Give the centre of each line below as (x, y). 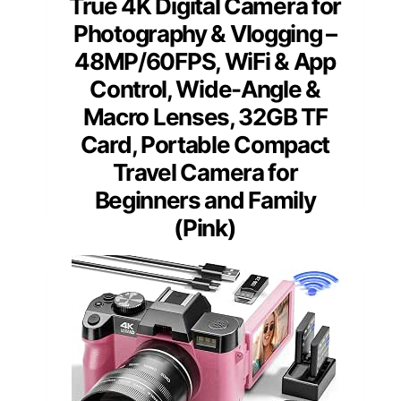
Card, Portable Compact (205, 145)
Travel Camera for (205, 173)
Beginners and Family (205, 200)
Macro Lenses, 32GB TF (205, 117)
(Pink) (205, 228)
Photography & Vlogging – (205, 34)
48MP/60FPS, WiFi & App (205, 62)
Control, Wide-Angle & (205, 90)
